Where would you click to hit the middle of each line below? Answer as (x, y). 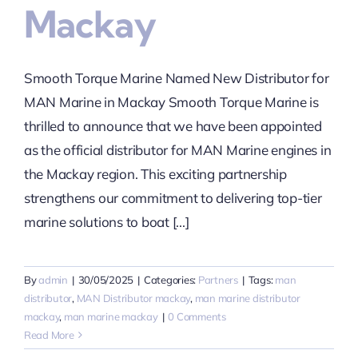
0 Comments (197, 316)
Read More (49, 334)
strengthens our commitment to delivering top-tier (173, 197)
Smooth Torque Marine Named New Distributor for (176, 78)
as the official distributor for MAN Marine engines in (177, 149)
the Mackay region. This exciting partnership (155, 173)
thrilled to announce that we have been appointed (173, 125)
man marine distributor (247, 298)
